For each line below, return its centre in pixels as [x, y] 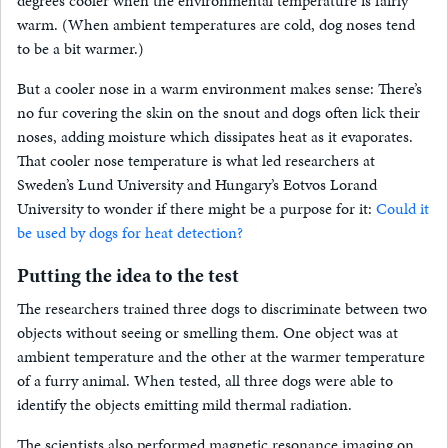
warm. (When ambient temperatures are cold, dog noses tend [216, 25]
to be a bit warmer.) [80, 49]
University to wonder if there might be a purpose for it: [196, 209]
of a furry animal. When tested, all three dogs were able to [205, 381]
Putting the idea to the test [128, 275]
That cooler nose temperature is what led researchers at [196, 161]
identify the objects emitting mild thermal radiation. [184, 405]
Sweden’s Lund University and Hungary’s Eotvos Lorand [197, 185]
